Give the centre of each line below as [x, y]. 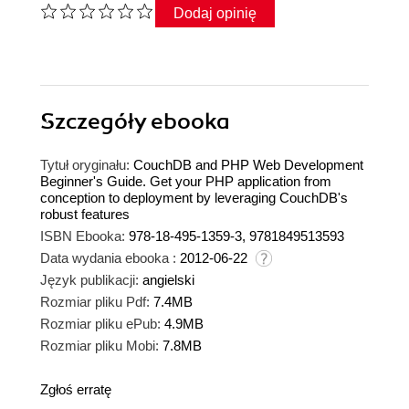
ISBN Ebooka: [83, 236]
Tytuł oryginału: [85, 165]
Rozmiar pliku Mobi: [100, 346]
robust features [85, 215]
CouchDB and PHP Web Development [248, 165]
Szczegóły [95, 122]
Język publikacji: [89, 280]
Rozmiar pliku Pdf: [95, 302]
